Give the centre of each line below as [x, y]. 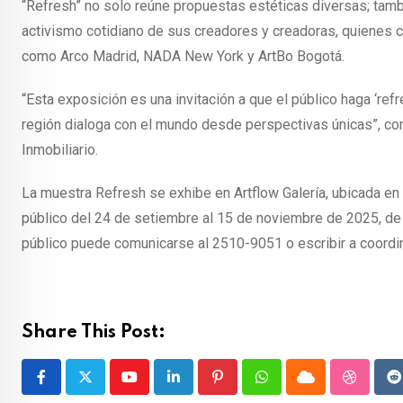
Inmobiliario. [60, 149]
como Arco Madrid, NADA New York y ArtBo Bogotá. [183, 56]
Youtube [153, 388]
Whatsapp [292, 388]
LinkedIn [199, 388]
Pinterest [246, 388]
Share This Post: [94, 332]
